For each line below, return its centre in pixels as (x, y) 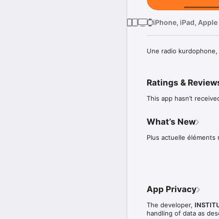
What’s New (171, 121)
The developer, (171, 205)
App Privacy (172, 189)
